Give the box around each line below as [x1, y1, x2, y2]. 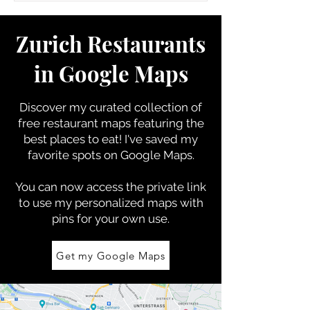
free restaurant [17, 116, 98, 130]
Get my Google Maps [56, 248, 165, 262]
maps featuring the [98, 116, 204, 130]
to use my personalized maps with [18, 196, 203, 210]
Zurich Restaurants [16, 29, 206, 58]
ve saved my [129, 132, 198, 146]
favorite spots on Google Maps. [27, 148, 194, 162]
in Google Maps [33, 59, 188, 88]
